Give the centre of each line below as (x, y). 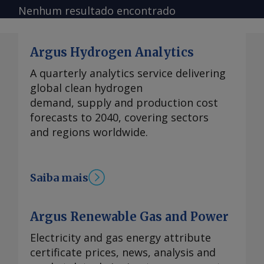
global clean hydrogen (86, 88)
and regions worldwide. (89, 132)
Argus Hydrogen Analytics (112, 52)
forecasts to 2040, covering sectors (119, 118)
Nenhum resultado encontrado (97, 11)
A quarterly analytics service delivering (128, 73)
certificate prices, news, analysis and (123, 253)
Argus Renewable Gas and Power (129, 217)
